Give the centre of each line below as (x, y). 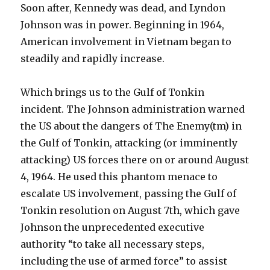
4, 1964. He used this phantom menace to (119, 177)
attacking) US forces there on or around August (135, 160)
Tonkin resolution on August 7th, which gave (130, 211)
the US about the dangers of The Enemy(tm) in (131, 126)
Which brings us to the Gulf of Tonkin (113, 93)
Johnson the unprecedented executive (113, 228)
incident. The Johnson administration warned (133, 109)
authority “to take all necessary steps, (113, 244)
